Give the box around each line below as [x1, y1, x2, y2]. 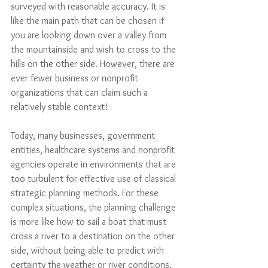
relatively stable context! [11, 101, 110, 112]
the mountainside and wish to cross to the [11, 44, 178, 55]
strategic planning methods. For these [11, 187, 161, 199]
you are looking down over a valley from [11, 29, 169, 41]
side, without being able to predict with [11, 245, 166, 256]
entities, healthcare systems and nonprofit [11, 144, 177, 156]
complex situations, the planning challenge [11, 202, 178, 213]
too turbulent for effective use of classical [11, 173, 178, 184]
